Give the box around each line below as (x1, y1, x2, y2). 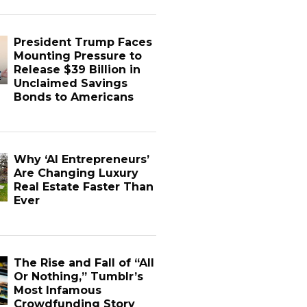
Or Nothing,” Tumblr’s (13, 270, 143, 283)
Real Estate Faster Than (13, 180, 153, 193)
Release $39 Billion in (13, 63, 140, 76)
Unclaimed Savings (13, 77, 127, 90)
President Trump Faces (13, 36, 152, 49)
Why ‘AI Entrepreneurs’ (13, 153, 149, 166)
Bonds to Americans (13, 90, 134, 103)
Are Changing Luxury (13, 167, 138, 180)
